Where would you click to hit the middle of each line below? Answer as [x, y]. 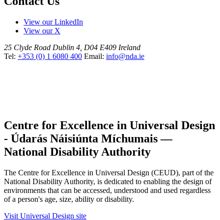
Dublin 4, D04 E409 [84, 48]
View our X [42, 31]
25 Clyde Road [27, 48]
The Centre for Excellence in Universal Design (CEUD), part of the [109, 173]
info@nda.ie [125, 56]
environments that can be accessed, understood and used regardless [107, 191]
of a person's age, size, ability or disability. [69, 199]
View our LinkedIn [53, 22]
